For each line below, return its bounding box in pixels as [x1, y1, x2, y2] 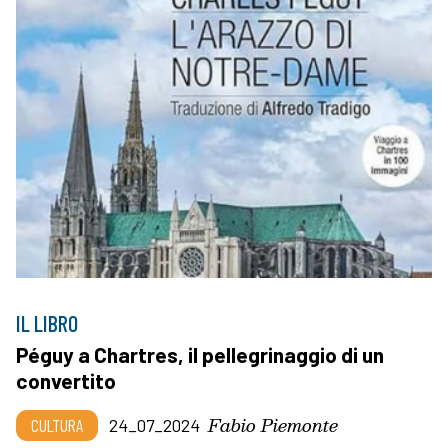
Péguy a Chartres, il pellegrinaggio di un [16, 341, 384, 367]
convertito [16, 367, 116, 393]
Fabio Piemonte [208, 409, 338, 439]
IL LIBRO [16, 309, 78, 336]
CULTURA [31, 413, 83, 436]
